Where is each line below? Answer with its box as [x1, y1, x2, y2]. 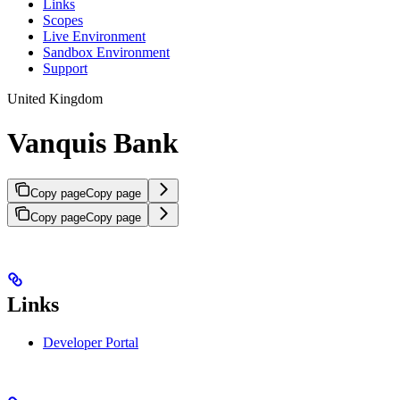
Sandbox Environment [43, 45, 170, 61]
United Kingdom [7, 91, 103, 107]
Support [43, 61, 87, 77]
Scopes [43, 12, 83, 29]
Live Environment [43, 29, 146, 45]
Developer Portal [43, 334, 138, 350]
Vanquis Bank [7, 126, 179, 159]
